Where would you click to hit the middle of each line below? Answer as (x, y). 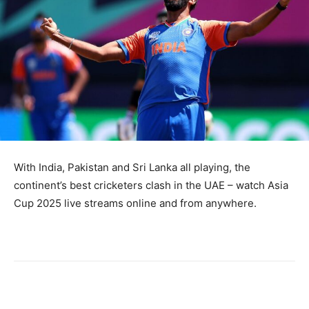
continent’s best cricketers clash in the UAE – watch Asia (151, 186)
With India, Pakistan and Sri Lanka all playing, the (132, 168)
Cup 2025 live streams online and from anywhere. (135, 203)
